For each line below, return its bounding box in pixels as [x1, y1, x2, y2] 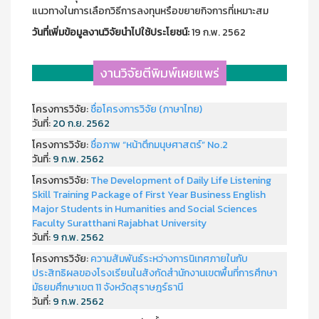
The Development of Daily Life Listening [90, 173, 271, 188]
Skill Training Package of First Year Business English [32, 187, 266, 202]
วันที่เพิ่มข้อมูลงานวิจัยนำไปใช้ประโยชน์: [32, 25, 189, 40]
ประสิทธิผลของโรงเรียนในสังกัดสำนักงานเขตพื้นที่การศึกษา [32, 266, 277, 281]
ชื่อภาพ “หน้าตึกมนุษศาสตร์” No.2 [90, 137, 228, 152]
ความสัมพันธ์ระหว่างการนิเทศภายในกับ [90, 251, 248, 266]
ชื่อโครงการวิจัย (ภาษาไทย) [90, 102, 202, 117]
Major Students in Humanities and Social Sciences [32, 202, 257, 216]
